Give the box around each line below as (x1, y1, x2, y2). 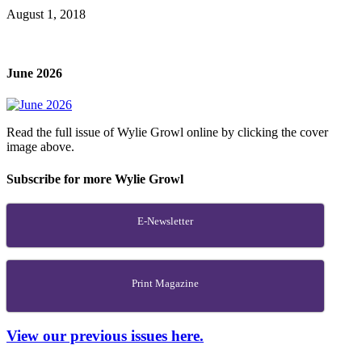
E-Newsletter (137, 214, 193, 227)
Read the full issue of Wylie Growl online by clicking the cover (6, 125, 328, 140)
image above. (6, 140, 74, 154)
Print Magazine (131, 276, 199, 289)
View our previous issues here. (6, 326, 204, 344)
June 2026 (6, 66, 62, 81)
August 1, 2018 (6, 6, 86, 21)
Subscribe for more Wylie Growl (6, 171, 183, 186)
